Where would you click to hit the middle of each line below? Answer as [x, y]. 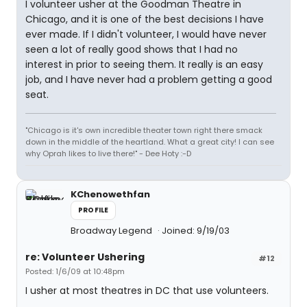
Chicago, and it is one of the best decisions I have [145, 19]
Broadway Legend [112, 231]
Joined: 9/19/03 [196, 231]
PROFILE [94, 210]
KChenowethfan [110, 194]
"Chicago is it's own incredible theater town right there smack [144, 130]
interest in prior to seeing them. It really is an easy [144, 64]
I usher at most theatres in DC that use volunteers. [147, 291]
